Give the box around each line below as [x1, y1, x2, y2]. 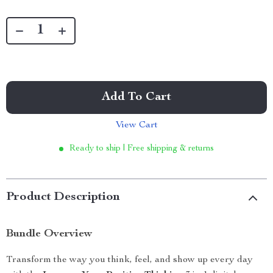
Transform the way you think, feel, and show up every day [6, 255, 253, 265]
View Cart [115, 121, 158, 130]
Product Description [6, 191, 120, 204]
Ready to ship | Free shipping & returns [69, 144, 214, 153]
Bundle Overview [6, 229, 92, 239]
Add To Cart [102, 91, 171, 104]
